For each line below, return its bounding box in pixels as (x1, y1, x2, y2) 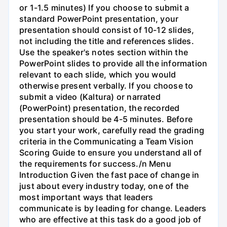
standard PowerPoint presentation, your (19, 14, 179, 24)
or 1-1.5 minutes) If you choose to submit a (19, 3, 190, 13)
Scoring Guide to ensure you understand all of (19, 147, 202, 158)
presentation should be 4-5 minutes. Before (19, 114, 193, 125)
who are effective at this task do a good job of (19, 214, 201, 225)
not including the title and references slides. (19, 36, 194, 47)
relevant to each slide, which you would (19, 69, 176, 80)
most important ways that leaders (19, 192, 154, 203)
